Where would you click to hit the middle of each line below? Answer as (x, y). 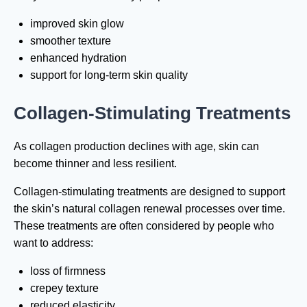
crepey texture (64, 288)
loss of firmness (68, 271)
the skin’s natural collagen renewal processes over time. (149, 208)
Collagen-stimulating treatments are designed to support (149, 191)
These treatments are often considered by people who (144, 225)
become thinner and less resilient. (95, 163)
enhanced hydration (78, 58)
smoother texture (71, 40)
